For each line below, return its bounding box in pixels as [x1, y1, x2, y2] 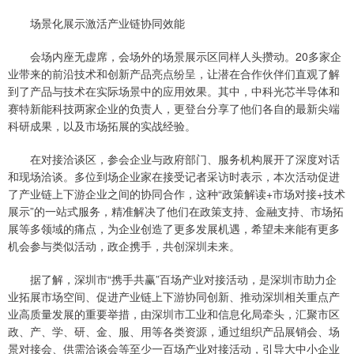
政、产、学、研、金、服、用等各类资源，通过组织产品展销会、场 [8, 323, 340, 340]
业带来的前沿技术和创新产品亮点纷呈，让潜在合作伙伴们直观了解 [8, 66, 340, 82]
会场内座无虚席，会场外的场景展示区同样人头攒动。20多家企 [8, 48, 341, 65]
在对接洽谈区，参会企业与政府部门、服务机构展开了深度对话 [8, 151, 340, 168]
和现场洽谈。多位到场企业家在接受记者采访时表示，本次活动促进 [8, 168, 340, 185]
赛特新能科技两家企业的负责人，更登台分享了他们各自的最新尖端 [8, 100, 340, 117]
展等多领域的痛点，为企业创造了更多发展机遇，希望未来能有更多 [8, 220, 340, 237]
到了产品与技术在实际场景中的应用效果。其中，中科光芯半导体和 [8, 83, 340, 100]
